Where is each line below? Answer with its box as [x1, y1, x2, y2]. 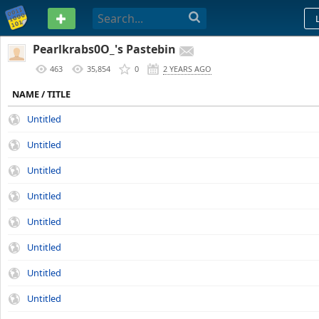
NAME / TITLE [12, 88, 70, 100]
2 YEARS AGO [163, 63, 211, 74]
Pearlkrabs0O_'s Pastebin [33, 41, 176, 57]
